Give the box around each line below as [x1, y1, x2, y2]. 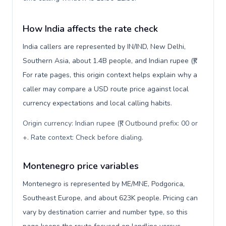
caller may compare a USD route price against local [23, 84, 189, 94]
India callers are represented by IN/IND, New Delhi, [23, 42, 186, 51]
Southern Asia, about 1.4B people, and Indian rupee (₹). [23, 56, 197, 66]
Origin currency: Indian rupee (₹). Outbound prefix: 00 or [23, 119, 198, 128]
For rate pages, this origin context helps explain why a [23, 70, 197, 80]
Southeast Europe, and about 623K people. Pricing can [23, 193, 198, 203]
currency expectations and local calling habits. [23, 98, 172, 108]
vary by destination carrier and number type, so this [23, 207, 188, 217]
